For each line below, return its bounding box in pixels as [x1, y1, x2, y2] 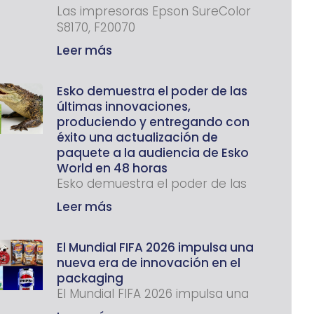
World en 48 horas [57, 159, 168, 177]
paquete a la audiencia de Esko [57, 144, 249, 161]
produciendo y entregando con [57, 113, 250, 130]
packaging [57, 269, 123, 287]
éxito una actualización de [57, 128, 218, 146]
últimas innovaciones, [57, 97, 191, 115]
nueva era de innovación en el [57, 254, 240, 271]
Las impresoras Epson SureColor [57, 2, 251, 20]
